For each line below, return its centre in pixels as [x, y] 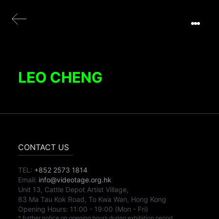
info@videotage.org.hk [75, 180]
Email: [28, 180]
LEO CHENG [61, 77]
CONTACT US [44, 147]
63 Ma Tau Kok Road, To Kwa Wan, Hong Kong [92, 199]
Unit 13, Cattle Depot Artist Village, [74, 189]
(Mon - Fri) [132, 209]
